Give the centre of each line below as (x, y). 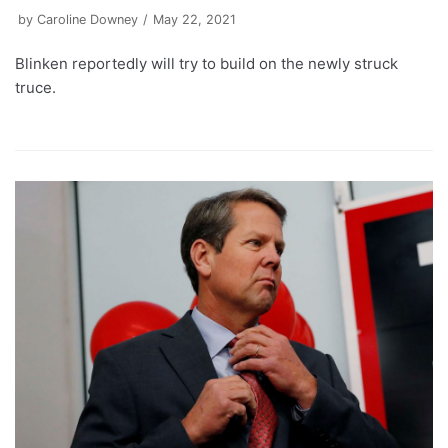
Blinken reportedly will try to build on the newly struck (206, 63)
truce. (35, 87)
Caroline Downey (87, 19)
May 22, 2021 (194, 19)
